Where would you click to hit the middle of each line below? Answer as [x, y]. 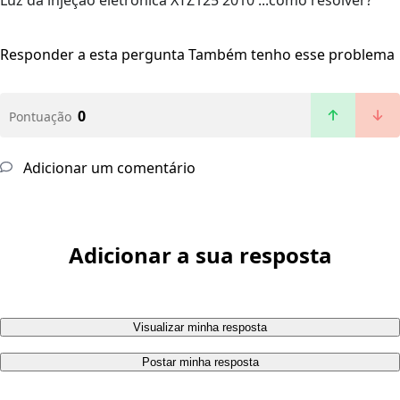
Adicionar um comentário [108, 168]
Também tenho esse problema [292, 55]
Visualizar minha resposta [200, 328]
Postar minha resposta [200, 362]
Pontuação [40, 117]
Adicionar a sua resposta [200, 255]
